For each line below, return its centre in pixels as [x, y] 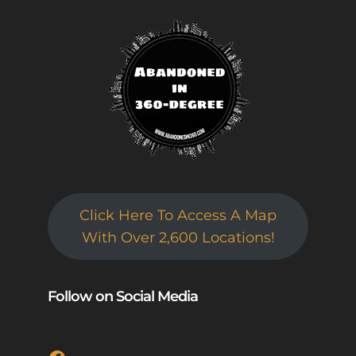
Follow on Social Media [123, 297]
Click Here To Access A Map [178, 216]
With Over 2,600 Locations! [178, 238]
